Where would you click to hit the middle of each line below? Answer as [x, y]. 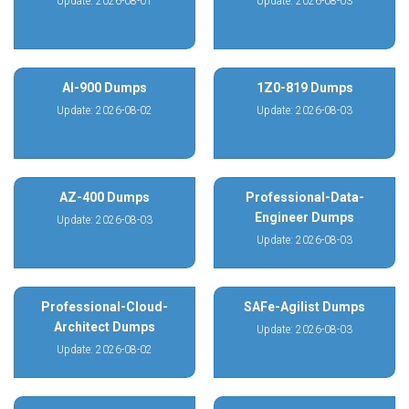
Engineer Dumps [304, 217]
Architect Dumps [105, 327]
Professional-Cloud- [105, 307]
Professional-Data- [304, 197]
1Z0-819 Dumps [304, 88]
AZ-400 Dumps [105, 197]
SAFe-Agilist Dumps [304, 307]
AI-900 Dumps [105, 88]
